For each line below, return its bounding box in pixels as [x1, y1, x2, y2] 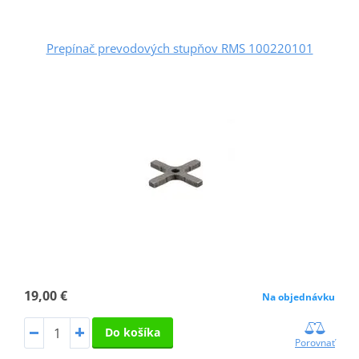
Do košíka [104, 324, 160, 340]
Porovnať [295, 336, 336, 350]
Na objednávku [262, 289, 336, 304]
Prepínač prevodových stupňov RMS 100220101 [46, 39, 313, 56]
